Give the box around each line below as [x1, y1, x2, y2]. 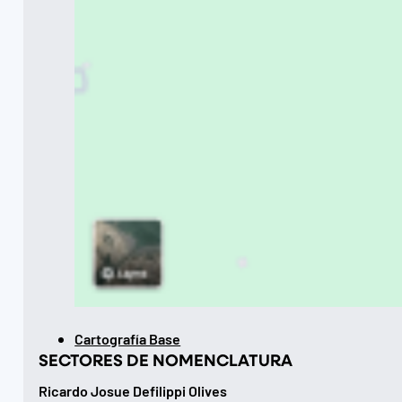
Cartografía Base [74, 328, 181, 347]
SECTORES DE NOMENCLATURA [39, 347, 293, 371]
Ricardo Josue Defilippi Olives [39, 380, 228, 399]
